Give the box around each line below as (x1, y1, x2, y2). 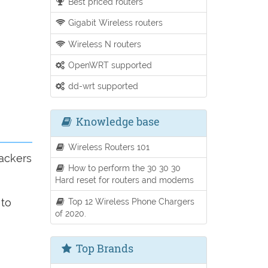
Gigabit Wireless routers (66, 17, 163, 28)
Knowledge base (73, 114, 160, 129)
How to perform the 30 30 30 (66, 163, 181, 173)
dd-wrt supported (66, 81, 139, 92)
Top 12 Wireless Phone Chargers (66, 196, 195, 206)
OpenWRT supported (66, 60, 153, 71)
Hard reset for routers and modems (54, 175, 194, 185)
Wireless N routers (66, 38, 142, 49)
